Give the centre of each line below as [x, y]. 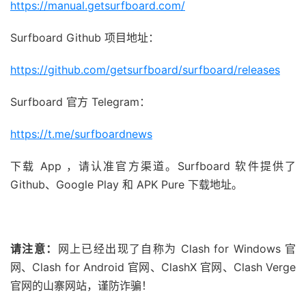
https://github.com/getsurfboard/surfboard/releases [145, 70]
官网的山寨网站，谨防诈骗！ [81, 286]
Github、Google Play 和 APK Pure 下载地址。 [126, 185]
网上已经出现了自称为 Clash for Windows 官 [177, 249]
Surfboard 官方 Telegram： [80, 102]
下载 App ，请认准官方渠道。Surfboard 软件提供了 [153, 166]
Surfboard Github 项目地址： [85, 38]
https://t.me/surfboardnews [81, 134]
